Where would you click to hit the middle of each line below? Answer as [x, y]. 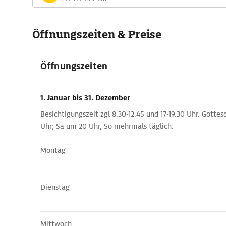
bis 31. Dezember [101, 98]
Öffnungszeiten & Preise [97, 35]
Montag [53, 150]
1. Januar [56, 98]
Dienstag [55, 187]
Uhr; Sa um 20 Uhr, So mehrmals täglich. [107, 126]
